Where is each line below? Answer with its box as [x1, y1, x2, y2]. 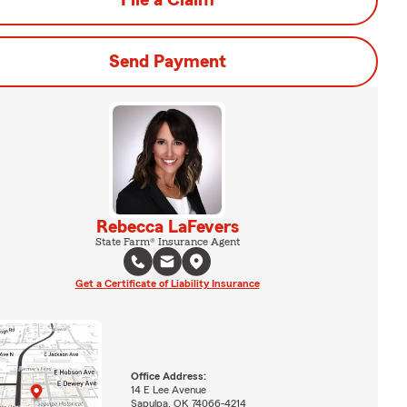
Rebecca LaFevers [95, 218, 239, 236]
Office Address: [130, 370, 206, 382]
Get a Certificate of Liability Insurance [74, 278, 260, 289]
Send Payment [108, 53, 226, 71]
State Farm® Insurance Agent [94, 236, 240, 247]
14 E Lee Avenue [130, 383, 206, 395]
